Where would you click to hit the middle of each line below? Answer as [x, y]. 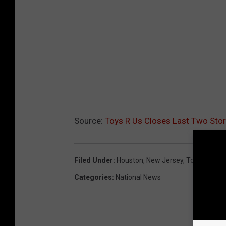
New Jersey [165, 160]
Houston [130, 160]
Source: [90, 120]
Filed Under [94, 160]
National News [138, 177]
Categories [93, 177]
